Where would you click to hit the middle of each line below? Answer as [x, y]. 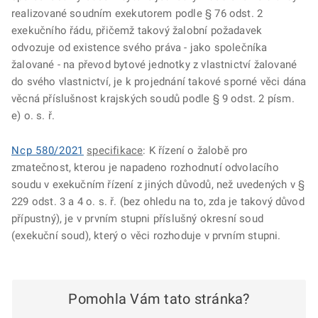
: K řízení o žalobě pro [196, 150]
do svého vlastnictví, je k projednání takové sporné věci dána [159, 82]
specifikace [115, 150]
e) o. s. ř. [33, 116]
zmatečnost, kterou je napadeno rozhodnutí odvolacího [145, 168]
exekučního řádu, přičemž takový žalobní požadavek [137, 31]
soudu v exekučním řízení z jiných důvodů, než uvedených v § [158, 185]
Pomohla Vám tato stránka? [159, 299]
